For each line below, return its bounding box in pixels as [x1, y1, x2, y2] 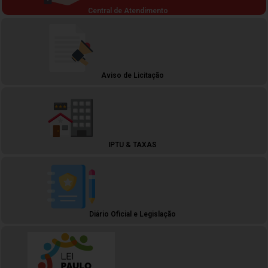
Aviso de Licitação [101, 71, 165, 80]
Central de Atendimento [87, 7, 168, 15]
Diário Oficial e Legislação [89, 210, 176, 218]
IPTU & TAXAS [108, 141, 157, 149]
